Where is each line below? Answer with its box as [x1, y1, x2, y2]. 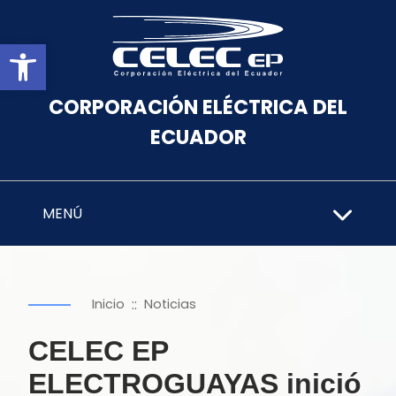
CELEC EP [28, 335, 168, 367]
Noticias [144, 295, 196, 313]
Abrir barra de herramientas [8, 32, 394, 72]
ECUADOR [149, 123, 247, 151]
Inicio [92, 295, 125, 313]
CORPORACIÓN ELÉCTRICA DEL [49, 93, 347, 121]
